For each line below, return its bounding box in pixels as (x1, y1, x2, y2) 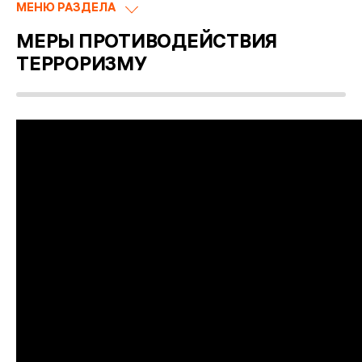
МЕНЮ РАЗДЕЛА (16, 2, 116, 15)
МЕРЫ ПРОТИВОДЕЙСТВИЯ (16, 34, 278, 54)
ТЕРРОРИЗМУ (16, 57, 147, 77)
